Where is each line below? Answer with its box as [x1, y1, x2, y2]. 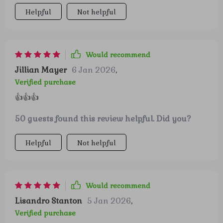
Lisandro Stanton [15, 196, 82, 206]
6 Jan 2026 [72, 65, 115, 75]
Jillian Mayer [15, 65, 67, 75]
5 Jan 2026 [87, 196, 131, 206]
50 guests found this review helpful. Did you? [15, 113, 191, 124]
